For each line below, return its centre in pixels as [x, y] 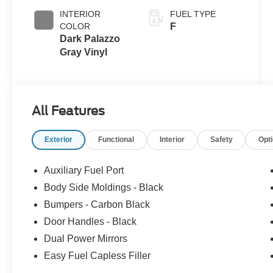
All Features [68, 111]
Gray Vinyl [84, 52]
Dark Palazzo [90, 38]
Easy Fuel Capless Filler [97, 255]
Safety [222, 139]
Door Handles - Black [90, 221]
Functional [116, 139]
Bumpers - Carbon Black [97, 204]
